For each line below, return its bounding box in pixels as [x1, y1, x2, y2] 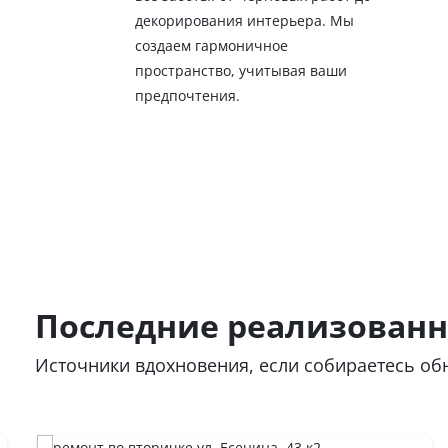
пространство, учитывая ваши [135, 61, 347, 81]
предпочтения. [135, 86, 240, 106]
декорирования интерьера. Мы [135, 11, 354, 31]
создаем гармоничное [135, 36, 288, 56]
